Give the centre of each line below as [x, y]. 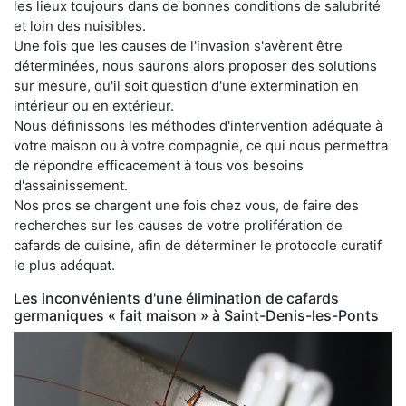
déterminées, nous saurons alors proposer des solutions [195, 65]
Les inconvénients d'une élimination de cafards [176, 298]
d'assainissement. [71, 185]
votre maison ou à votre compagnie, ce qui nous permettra [201, 145]
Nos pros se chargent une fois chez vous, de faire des [186, 205]
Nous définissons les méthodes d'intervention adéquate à [198, 125]
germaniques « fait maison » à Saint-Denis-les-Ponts [196, 315]
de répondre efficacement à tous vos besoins [159, 165]
